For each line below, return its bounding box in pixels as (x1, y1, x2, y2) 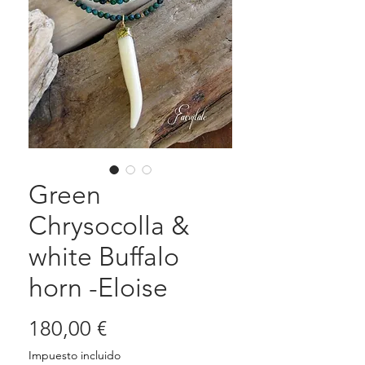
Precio (106, 315, 165, 341)
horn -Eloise (29, 272, 168, 304)
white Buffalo (29, 241, 179, 273)
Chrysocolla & (29, 210, 190, 242)
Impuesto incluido (29, 348, 121, 363)
